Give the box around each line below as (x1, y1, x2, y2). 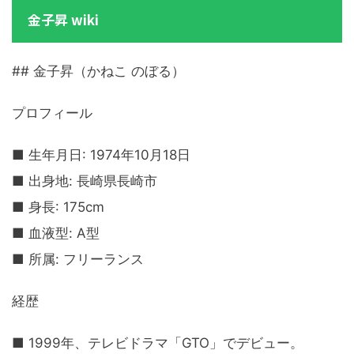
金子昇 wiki (28, 9, 99, 30)
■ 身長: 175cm (12, 199, 104, 216)
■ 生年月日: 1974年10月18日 (12, 147, 190, 164)
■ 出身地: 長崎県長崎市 (12, 173, 157, 190)
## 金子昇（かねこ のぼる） (12, 63, 185, 80)
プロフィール (12, 105, 92, 122)
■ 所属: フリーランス (12, 251, 144, 268)
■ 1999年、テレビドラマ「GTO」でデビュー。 (12, 335, 303, 352)
